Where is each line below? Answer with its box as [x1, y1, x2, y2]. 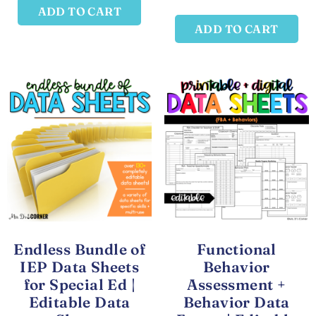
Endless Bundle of [13, 239, 146, 258]
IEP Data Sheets [20, 257, 140, 276]
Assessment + [187, 274, 286, 293]
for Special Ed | [23, 274, 135, 293]
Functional [196, 239, 276, 258]
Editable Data [28, 292, 130, 311]
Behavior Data [183, 292, 290, 311]
